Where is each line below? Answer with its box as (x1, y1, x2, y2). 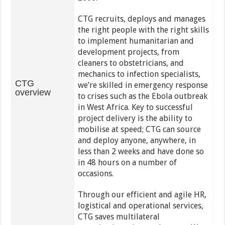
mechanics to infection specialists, (77, 69, 200, 79)
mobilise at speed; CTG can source (77, 125, 201, 135)
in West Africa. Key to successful (77, 102, 193, 113)
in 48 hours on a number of (77, 158, 177, 168)
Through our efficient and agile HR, (77, 190, 206, 200)
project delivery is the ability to (77, 114, 192, 124)
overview (15, 87, 51, 98)
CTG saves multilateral (77, 212, 160, 222)
